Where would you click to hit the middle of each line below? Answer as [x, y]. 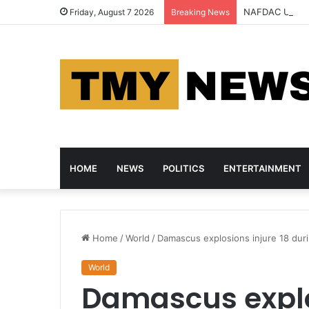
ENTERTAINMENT [262, 168]
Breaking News [200, 12]
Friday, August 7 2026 [111, 12]
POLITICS [183, 168]
